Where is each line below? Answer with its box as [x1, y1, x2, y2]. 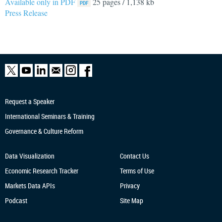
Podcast [5, 196, 27, 205]
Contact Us [119, 151, 149, 161]
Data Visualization [5, 151, 55, 161]
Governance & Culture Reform [5, 126, 83, 136]
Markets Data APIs [5, 181, 55, 190]
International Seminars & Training [5, 111, 95, 121]
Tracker [59, 166, 78, 175]
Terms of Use [119, 166, 154, 175]
